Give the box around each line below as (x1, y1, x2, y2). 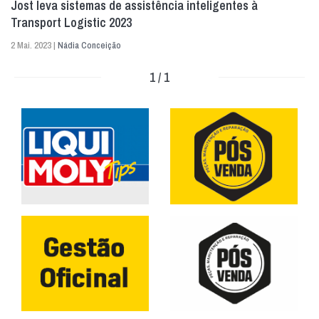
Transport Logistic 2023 (11, 14, 132, 32)
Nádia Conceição (58, 39, 121, 52)
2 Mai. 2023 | (11, 39, 58, 52)
